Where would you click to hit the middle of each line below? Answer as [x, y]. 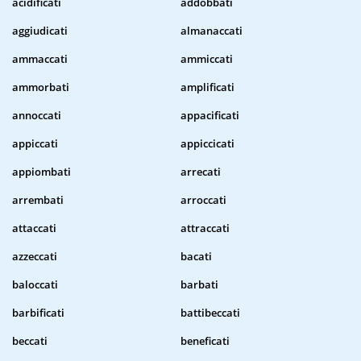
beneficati [205, 341]
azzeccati [35, 257]
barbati [199, 285]
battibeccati [210, 313]
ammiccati [207, 59]
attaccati [34, 228]
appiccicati [207, 144]
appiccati [35, 144]
